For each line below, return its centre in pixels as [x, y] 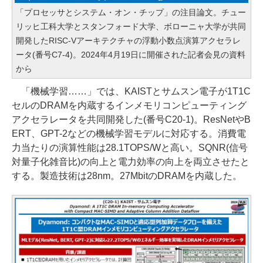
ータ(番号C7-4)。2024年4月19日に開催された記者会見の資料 [131, 54]
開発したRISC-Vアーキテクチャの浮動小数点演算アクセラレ [128, 40]
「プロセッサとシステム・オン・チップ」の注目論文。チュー [131, 12]
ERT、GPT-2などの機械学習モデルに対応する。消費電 [129, 133]
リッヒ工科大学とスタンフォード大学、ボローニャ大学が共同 [131, 26]
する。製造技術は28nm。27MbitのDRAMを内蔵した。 [127, 176]
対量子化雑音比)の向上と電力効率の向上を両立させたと [131, 161]
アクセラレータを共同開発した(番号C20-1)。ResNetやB [131, 119]
